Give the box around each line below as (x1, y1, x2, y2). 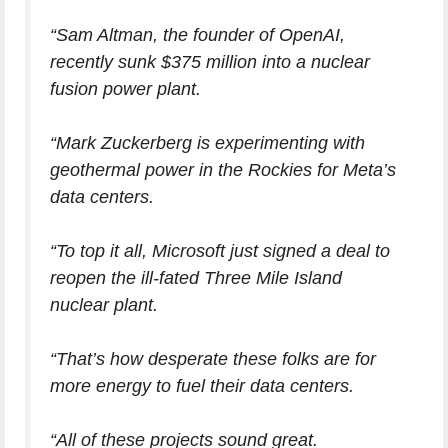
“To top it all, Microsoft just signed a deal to (50, 241, 390, 262)
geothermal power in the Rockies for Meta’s (50, 160, 396, 181)
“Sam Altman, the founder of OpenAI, (50, 25, 345, 46)
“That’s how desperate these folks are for (50, 349, 376, 370)
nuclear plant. (50, 295, 158, 316)
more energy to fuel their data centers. (50, 376, 354, 397)
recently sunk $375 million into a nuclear (50, 52, 370, 73)
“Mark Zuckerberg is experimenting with (50, 133, 365, 154)
